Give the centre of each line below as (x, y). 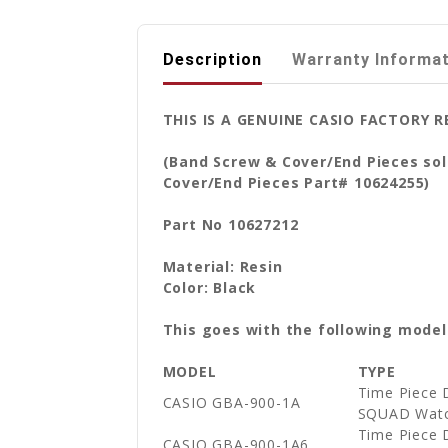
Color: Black (209, 287)
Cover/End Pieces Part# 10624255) (296, 182)
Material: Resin (222, 266)
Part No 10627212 (230, 224)
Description (212, 59)
